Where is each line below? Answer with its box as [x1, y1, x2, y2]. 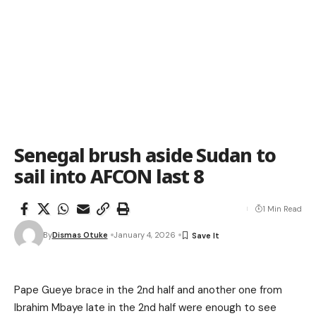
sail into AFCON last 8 [14, 163, 205, 189]
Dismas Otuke [51, 230, 108, 240]
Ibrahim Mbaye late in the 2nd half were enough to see [14, 300, 276, 315]
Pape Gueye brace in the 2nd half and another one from [14, 283, 282, 297]
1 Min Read [262, 204, 302, 214]
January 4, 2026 [113, 230, 176, 240]
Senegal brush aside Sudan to [14, 142, 276, 168]
